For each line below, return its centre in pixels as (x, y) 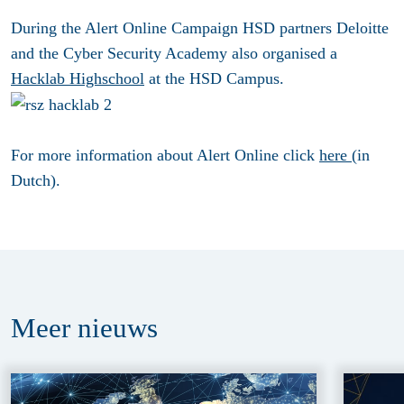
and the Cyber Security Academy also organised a (174, 53)
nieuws (118, 328)
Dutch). (36, 181)
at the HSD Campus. (214, 78)
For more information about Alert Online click (165, 156)
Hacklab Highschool (78, 78)
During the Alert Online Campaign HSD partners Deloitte (200, 28)
